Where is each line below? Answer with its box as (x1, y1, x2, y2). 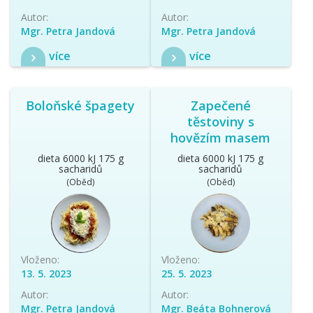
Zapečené (190, 96, 251, 114)
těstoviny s (187, 112, 254, 130)
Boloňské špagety (26, 96, 136, 114)
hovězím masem (170, 129, 271, 146)
